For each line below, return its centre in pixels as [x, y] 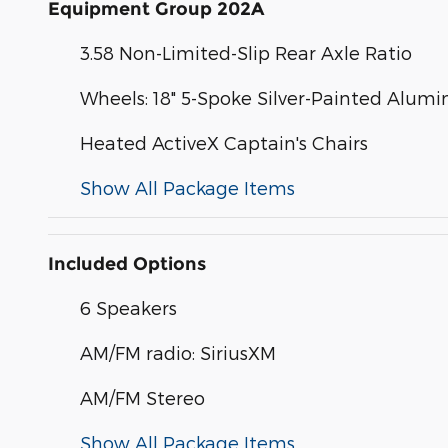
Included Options [127, 264]
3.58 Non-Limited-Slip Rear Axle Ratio [246, 53]
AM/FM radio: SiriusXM [178, 353]
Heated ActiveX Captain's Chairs [224, 143]
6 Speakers [128, 308]
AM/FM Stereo [142, 398]
